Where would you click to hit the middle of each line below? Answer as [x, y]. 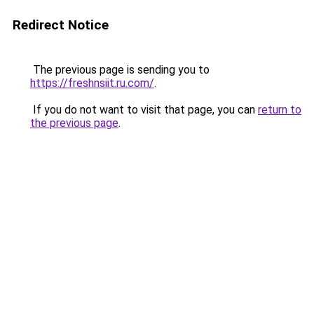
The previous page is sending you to [120, 70]
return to [280, 110]
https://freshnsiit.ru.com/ [92, 83]
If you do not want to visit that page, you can [144, 110]
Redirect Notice [61, 25]
